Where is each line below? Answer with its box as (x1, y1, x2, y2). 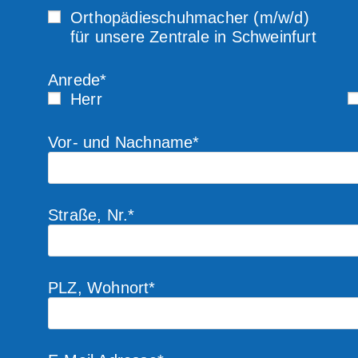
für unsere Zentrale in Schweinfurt (70, 28, 316, 46)
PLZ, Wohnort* (48, 279, 156, 296)
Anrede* (48, 71, 107, 89)
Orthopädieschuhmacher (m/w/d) (70, 9, 309, 26)
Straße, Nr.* (48, 206, 135, 224)
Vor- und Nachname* (48, 133, 200, 151)
